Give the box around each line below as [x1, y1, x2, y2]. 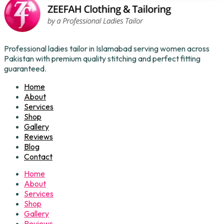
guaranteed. [4, 63, 46, 74]
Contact [24, 151, 52, 162]
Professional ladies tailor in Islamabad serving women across [4, 43, 209, 54]
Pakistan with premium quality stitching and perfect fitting [4, 53, 200, 64]
